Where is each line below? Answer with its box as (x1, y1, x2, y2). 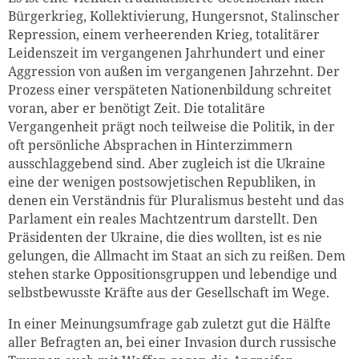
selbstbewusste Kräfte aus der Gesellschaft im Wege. (8, 284, 329, 302)
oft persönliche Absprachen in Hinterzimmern (8, 136, 292, 155)
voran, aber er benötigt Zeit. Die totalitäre (8, 99, 265, 118)
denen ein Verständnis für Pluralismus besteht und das (8, 192, 344, 210)
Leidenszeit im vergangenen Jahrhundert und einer (8, 44, 325, 63)
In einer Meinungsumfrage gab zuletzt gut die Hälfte (8, 315, 331, 333)
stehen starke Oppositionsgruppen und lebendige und (8, 265, 337, 284)
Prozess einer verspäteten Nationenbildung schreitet (8, 81, 332, 99)
